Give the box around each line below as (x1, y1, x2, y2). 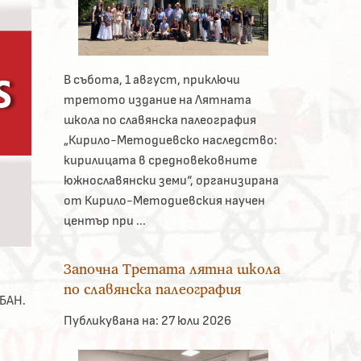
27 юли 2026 (158, 313, 231, 327)
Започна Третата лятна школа (63, 259, 280, 278)
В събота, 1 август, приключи (63, 73, 240, 86)
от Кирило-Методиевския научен (63, 193, 265, 207)
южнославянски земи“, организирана (63, 173, 279, 187)
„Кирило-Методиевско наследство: (63, 133, 277, 147)
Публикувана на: (63, 313, 159, 327)
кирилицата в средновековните (63, 153, 257, 167)
